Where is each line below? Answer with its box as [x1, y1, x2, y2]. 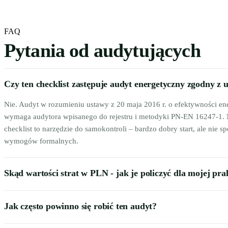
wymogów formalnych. [4, 137, 78, 145]
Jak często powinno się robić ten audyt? [4, 201, 157, 211]
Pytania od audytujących [4, 40, 201, 61]
